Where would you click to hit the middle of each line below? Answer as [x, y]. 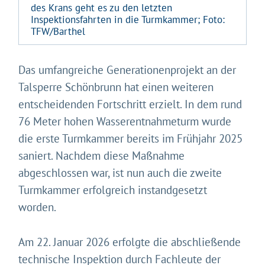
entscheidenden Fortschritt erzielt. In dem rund [130, 104]
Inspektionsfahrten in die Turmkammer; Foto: [128, 20]
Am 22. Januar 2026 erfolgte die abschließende [130, 242]
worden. [38, 207]
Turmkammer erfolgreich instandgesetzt [113, 190]
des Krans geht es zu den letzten [102, 8]
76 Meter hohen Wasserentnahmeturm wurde [125, 122]
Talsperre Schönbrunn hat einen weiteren [116, 87]
